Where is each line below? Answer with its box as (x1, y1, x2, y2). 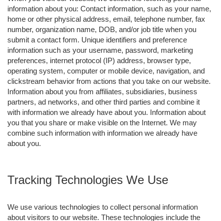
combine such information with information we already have (7, 128, 197, 137)
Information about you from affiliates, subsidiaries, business (7, 87, 197, 96)
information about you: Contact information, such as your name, (7, 4, 211, 13)
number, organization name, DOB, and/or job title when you (7, 25, 196, 34)
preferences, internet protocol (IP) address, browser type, (7, 56, 191, 65)
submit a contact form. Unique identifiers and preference (7, 35, 187, 44)
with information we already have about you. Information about (7, 108, 206, 116)
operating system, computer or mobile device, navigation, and (7, 66, 205, 75)
